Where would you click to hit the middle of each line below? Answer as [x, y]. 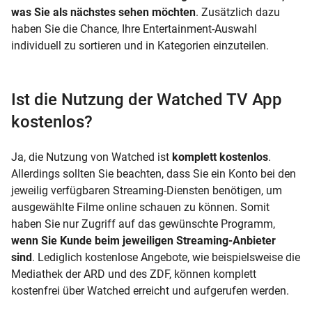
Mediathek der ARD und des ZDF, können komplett [134, 274]
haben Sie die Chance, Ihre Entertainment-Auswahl [134, 29]
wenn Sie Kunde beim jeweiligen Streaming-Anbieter [143, 240]
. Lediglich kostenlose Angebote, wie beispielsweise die [166, 257]
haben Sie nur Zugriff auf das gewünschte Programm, [143, 224]
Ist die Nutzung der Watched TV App [147, 99]
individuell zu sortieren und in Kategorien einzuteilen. [140, 45]
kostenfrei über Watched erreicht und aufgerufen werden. [150, 290]
